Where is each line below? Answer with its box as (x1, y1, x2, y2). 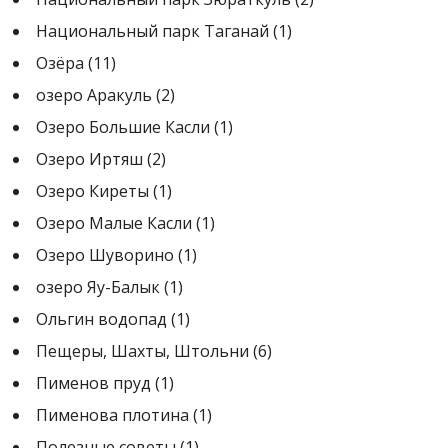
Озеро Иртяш (36, 147, 143, 170)
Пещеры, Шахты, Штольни (36, 339, 249, 362)
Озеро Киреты (36, 179, 149, 202)
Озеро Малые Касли (36, 211, 192, 234)
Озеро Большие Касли (36, 115, 210, 138)
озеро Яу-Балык (36, 275, 160, 298)
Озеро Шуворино (36, 243, 174, 266)
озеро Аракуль (36, 83, 152, 106)
